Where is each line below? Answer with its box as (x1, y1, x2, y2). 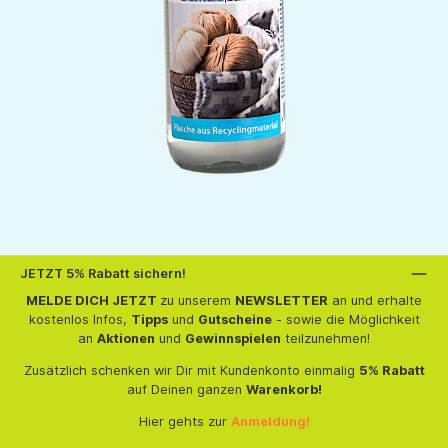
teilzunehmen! (281, 331, 370, 347)
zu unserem (160, 293, 235, 309)
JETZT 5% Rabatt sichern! (20, 265, 186, 281)
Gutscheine (197, 312, 272, 328)
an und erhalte (328, 293, 422, 309)
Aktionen (97, 331, 155, 347)
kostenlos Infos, (28, 312, 131, 328)
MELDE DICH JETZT (26, 293, 160, 309)
